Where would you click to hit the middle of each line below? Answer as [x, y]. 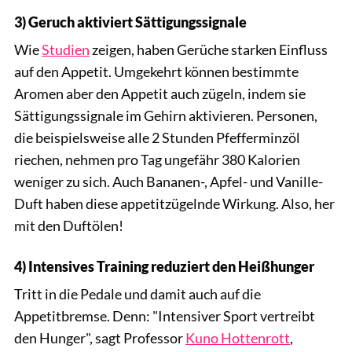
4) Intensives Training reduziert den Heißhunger [164, 266]
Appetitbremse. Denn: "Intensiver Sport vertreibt [165, 315]
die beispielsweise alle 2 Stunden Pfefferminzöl [157, 137]
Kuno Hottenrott [238, 337]
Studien [66, 49]
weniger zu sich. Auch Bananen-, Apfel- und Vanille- [169, 181]
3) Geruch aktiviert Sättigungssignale [130, 22]
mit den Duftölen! [69, 225]
